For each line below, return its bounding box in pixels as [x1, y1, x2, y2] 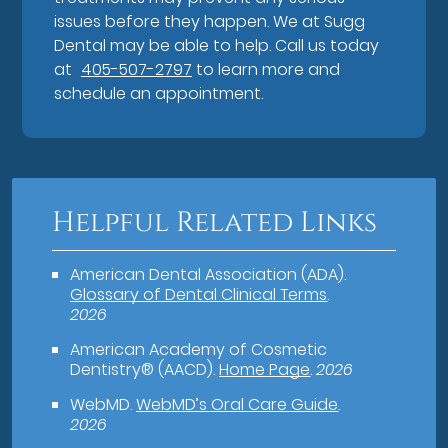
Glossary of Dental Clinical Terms [70, 283, 328, 307]
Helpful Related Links [52, 204, 378, 242]
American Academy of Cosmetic [70, 338, 328, 362]
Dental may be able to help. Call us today [54, 34, 380, 58]
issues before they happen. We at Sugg [54, 10, 366, 34]
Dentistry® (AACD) [70, 358, 214, 382]
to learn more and [192, 58, 341, 82]
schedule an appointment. [54, 82, 264, 106]
